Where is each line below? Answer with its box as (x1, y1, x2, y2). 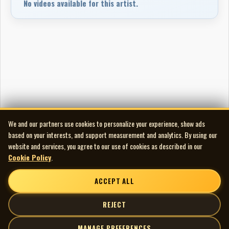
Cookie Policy (8, 152, 51, 163)
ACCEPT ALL (94, 176, 135, 186)
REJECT (102, 199, 127, 210)
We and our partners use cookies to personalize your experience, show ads (8, 118, 205, 129)
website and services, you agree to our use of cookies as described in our (8, 141, 202, 151)
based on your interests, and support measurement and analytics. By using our (8, 129, 217, 140)
